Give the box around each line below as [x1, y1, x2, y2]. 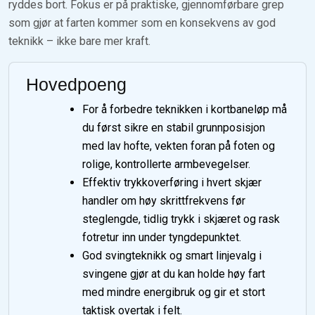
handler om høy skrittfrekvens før [82, 194, 245, 208]
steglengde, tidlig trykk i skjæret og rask [82, 212, 280, 226]
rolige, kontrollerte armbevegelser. [82, 157, 250, 172]
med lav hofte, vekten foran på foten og [82, 139, 275, 153]
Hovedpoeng [26, 75, 127, 95]
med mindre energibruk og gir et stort [82, 285, 265, 300]
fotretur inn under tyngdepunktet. [82, 231, 241, 245]
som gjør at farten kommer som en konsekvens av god [8, 16, 276, 30]
